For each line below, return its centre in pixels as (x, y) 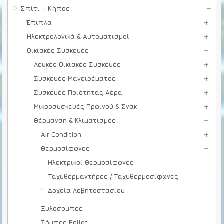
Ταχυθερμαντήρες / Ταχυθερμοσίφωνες (113, 176)
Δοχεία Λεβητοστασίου (86, 190)
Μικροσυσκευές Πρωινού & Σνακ (85, 106)
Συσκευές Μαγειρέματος (75, 78)
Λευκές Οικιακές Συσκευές (77, 64)
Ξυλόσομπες (62, 208)
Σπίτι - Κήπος (45, 8)
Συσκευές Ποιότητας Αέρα (78, 92)
